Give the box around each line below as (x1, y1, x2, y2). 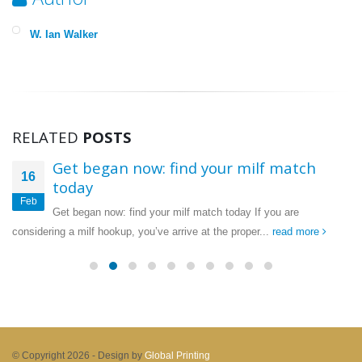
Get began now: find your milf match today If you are (53, 206, 299, 219)
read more (272, 225, 322, 238)
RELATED (12, 127, 82, 148)
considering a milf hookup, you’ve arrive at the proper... (12, 225, 272, 238)
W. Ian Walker (30, 28, 98, 41)
